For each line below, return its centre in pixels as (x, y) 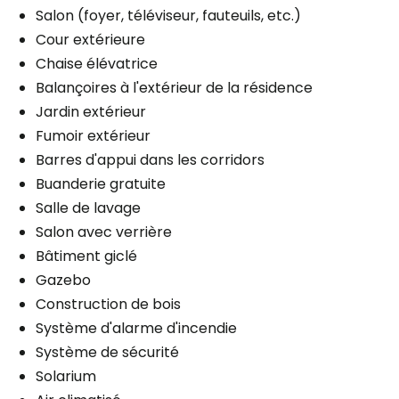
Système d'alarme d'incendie (136, 329)
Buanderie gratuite (101, 184)
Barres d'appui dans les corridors (150, 160)
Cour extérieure (90, 40)
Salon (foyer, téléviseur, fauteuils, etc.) (168, 16)
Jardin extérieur (91, 112)
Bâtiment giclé (86, 256)
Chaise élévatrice (97, 64)
